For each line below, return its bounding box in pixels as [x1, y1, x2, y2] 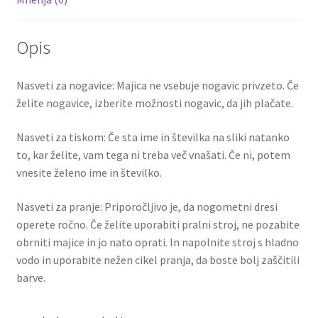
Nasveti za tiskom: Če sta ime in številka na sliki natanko [16, 130, 290, 145]
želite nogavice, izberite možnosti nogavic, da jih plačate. [16, 96, 293, 111]
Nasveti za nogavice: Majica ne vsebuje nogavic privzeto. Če [16, 78, 299, 93]
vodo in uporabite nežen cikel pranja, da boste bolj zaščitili [16, 252, 300, 267]
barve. [16, 270, 45, 285]
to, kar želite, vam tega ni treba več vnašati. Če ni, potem [16, 148, 290, 163]
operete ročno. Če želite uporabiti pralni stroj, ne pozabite [16, 216, 300, 231]
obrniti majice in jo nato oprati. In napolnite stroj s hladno [16, 234, 299, 249]
